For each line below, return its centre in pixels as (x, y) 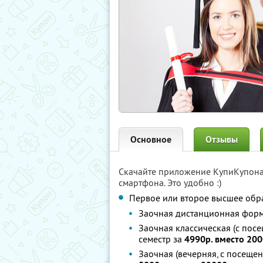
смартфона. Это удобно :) (170, 183)
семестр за (161, 239)
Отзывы (222, 139)
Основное (151, 139)
